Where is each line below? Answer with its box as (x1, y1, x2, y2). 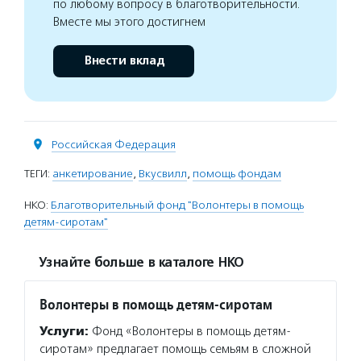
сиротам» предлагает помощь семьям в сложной (39, 341, 311, 356)
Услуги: (39, 323, 89, 338)
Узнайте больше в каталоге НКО (39, 254, 243, 271)
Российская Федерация (52, 137, 176, 151)
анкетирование (52, 166, 133, 180)
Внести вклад (83, 52, 164, 68)
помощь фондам (193, 166, 281, 180)
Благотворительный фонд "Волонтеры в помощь (51, 197, 304, 212)
